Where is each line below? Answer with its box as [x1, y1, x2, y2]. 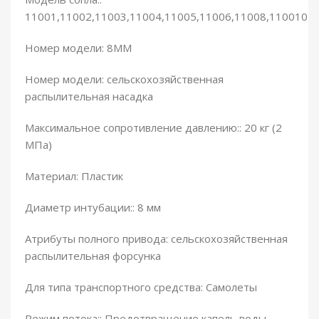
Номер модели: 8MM [25, 41, 132, 56]
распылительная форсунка [25, 249, 161, 263]
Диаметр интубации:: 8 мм [25, 200, 161, 215]
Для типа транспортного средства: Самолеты [25, 280, 257, 295]
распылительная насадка [25, 89, 153, 104]
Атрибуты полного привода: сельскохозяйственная [25, 231, 288, 246]
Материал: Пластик [25, 169, 123, 184]
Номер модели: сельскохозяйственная [25, 72, 224, 87]
